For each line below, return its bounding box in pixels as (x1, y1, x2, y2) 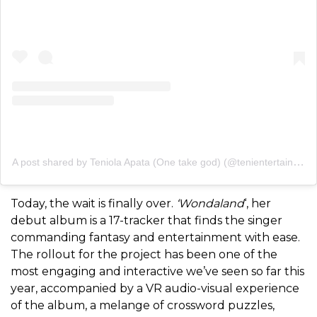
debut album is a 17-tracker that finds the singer (11, 214, 282, 228)
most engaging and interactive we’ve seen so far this (11, 265, 304, 279)
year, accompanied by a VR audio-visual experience (11, 282, 299, 296)
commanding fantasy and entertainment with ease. (11, 231, 300, 245)
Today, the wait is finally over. (11, 197, 173, 211)
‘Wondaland (173, 197, 244, 211)
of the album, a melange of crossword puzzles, (11, 299, 275, 313)
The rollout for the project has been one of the (11, 248, 277, 262)
